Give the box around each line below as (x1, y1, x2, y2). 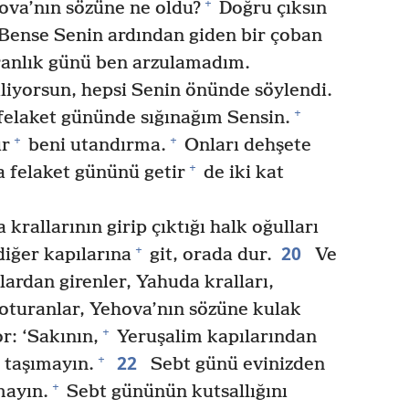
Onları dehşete (179, 134, 311, 156)
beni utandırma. (23, 134, 166, 156)
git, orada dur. (145, 244, 272, 266)
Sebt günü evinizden (145, 353, 325, 375)
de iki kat (199, 162, 284, 184)
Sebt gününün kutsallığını (62, 381, 288, 403)
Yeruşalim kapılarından (111, 326, 317, 348)
